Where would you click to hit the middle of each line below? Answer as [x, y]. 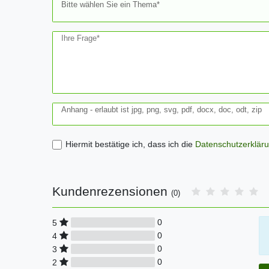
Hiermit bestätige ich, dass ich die [130, 144]
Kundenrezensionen [112, 191]
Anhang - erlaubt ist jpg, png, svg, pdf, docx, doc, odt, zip [162, 110]
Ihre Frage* [80, 38]
